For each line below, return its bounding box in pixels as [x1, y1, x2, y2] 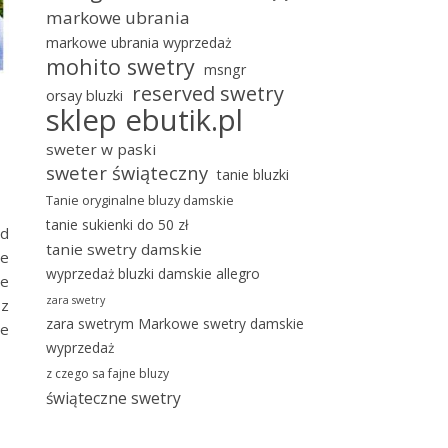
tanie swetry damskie [46, 239, 202, 259]
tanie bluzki [217, 165, 289, 184]
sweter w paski [46, 139, 156, 159]
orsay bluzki [46, 86, 123, 105]
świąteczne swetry [46, 387, 181, 409]
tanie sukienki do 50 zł [46, 215, 188, 234]
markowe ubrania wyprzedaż [46, 33, 232, 52]
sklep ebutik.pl [46, 100, 243, 140]
